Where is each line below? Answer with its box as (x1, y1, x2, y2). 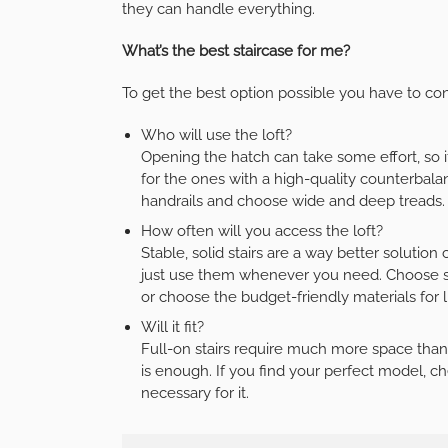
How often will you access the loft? (140, 221, 383, 240)
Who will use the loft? (140, 125, 292, 144)
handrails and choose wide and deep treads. (140, 191, 445, 210)
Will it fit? (140, 317, 204, 336)
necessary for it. (140, 383, 249, 402)
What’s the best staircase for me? (122, 41, 350, 60)
